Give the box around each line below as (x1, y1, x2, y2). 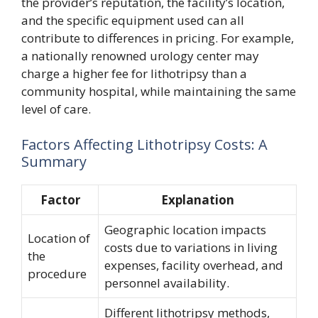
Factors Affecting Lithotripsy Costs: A (21, 134, 268, 154)
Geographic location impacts (104, 221, 266, 238)
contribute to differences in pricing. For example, (21, 30, 294, 46)
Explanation (160, 191, 234, 208)
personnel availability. (104, 274, 229, 291)
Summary (21, 151, 87, 171)
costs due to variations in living (104, 238, 278, 256)
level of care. (21, 101, 91, 117)
